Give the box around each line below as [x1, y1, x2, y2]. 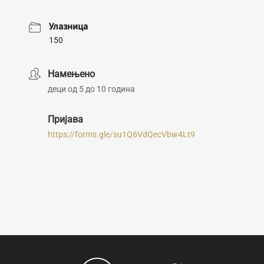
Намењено [48, 68, 95, 80]
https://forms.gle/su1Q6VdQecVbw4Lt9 [48, 130, 195, 139]
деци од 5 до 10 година [48, 84, 135, 94]
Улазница [49, 20, 88, 33]
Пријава [48, 114, 83, 125]
